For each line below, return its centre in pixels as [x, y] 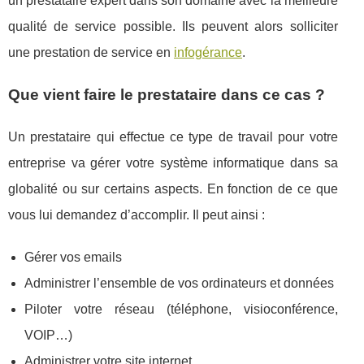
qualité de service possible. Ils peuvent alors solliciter [173, 26]
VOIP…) [48, 335]
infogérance [208, 52]
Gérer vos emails [73, 257]
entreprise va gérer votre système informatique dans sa [173, 163]
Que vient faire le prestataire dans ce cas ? [167, 95]
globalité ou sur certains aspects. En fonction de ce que [173, 189]
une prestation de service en [91, 52]
